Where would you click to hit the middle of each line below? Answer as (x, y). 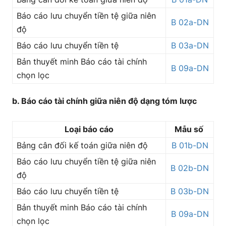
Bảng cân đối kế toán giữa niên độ (82, 145)
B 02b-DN (190, 168)
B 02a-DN (190, 22)
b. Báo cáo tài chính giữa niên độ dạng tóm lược (104, 101)
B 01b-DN (190, 145)
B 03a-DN (190, 45)
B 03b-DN (190, 191)
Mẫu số (190, 129)
